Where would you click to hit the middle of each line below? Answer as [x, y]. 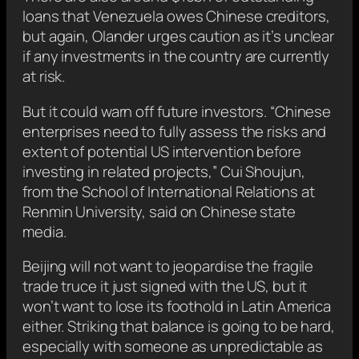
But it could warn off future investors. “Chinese [177, 111]
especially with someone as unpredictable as [173, 346]
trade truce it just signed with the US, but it [165, 286]
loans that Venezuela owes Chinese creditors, [176, 16]
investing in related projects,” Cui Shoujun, [164, 171]
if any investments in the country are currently [176, 56]
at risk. [44, 76]
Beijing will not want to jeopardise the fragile [168, 266]
